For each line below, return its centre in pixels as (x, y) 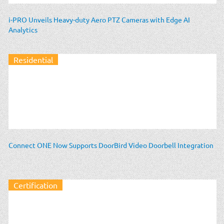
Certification (35, 185)
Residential (33, 59)
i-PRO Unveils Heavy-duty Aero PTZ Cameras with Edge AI (99, 19)
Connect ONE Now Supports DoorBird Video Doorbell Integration (111, 145)
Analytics (23, 29)
